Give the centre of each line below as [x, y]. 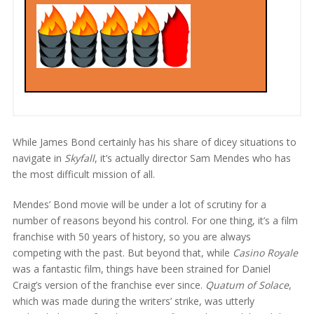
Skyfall [79, 158]
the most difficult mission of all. [83, 174]
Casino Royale [265, 252]
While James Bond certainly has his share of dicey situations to [154, 142]
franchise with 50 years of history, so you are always [131, 236]
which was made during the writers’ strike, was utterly [133, 301]
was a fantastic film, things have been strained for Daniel [141, 268]
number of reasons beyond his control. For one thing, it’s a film [155, 220]
